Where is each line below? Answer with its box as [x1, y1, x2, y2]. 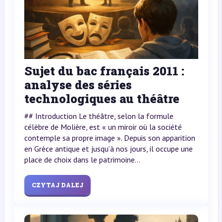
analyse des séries [24, 76, 132, 93]
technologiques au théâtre [24, 90, 179, 107]
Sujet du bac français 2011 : [24, 62, 184, 79]
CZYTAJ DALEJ [31, 180, 83, 189]
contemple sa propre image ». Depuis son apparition [24, 132, 195, 143]
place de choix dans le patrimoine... [24, 154, 140, 165]
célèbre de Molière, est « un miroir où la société [24, 121, 182, 132]
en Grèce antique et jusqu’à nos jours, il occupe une [24, 143, 193, 154]
